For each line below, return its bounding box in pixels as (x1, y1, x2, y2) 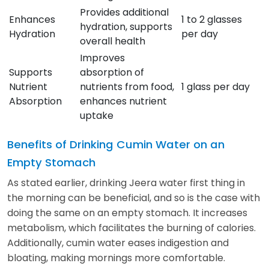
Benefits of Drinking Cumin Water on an (7, 136, 225, 152)
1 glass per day (181, 79, 250, 94)
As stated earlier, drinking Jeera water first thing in (7, 175, 245, 190)
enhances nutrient (80, 94, 167, 108)
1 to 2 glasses (181, 12, 242, 26)
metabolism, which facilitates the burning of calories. (7, 220, 256, 235)
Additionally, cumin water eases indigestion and (7, 235, 229, 250)
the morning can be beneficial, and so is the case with (7, 190, 260, 205)
